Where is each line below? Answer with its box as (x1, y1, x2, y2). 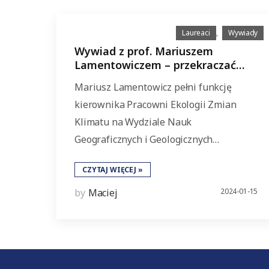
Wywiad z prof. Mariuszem (74, 44, 214, 58)
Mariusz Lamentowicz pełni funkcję (74, 80, 232, 94)
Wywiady (228, 28, 258, 38)
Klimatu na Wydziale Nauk (74, 115, 192, 128)
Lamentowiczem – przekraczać (74, 58, 237, 72)
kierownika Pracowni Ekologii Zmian (74, 98, 237, 111)
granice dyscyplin (74, 71, 166, 86)
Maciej (88, 186, 118, 199)
